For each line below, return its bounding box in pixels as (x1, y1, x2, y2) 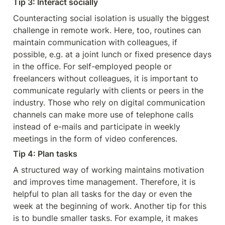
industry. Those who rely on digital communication (13, 97, 205, 107)
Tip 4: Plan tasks (13, 149, 77, 159)
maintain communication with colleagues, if (13, 37, 177, 47)
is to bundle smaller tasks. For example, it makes (13, 213, 198, 223)
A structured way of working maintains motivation (13, 165, 204, 175)
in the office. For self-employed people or (13, 61, 172, 71)
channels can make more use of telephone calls (13, 109, 193, 120)
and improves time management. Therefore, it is (13, 177, 195, 187)
